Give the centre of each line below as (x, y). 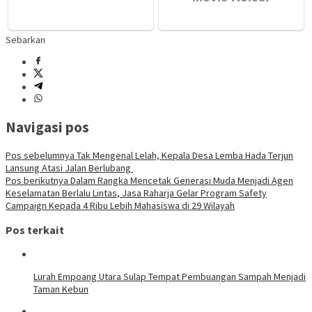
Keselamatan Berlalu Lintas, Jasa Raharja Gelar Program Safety (136, 193)
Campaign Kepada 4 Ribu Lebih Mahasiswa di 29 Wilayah (120, 205)
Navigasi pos (47, 127)
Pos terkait (35, 229)
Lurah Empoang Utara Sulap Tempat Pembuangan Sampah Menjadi (170, 277)
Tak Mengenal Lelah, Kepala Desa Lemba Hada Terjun (184, 155)
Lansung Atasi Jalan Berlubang (69, 167)
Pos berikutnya (37, 180)
